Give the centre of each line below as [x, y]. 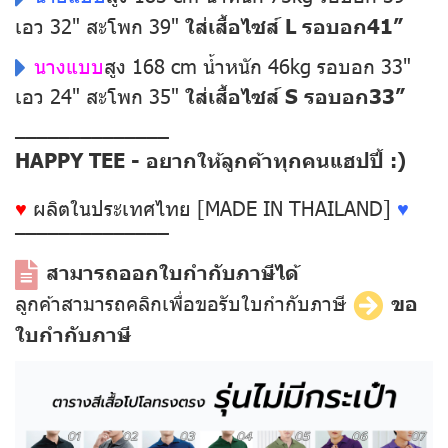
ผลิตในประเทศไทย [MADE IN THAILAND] [212, 207]
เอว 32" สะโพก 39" [100, 24]
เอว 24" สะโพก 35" [100, 95]
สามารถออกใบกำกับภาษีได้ [172, 271]
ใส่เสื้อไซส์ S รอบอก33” [295, 95]
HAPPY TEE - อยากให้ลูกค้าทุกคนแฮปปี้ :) [210, 159]
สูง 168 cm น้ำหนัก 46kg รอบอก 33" [257, 64]
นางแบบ [69, 64]
